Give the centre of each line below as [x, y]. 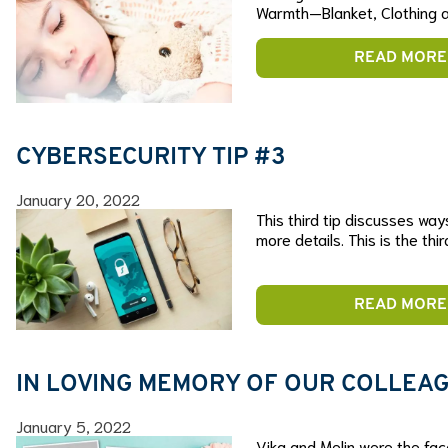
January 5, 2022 [73, 426]
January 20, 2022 [78, 198]
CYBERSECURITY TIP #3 [150, 157]
